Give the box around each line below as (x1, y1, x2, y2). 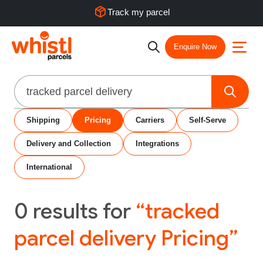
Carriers (136, 116, 164, 124)
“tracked (136, 198, 220, 224)
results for (28, 198, 136, 224)
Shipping (26, 116, 60, 124)
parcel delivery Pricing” (14, 225, 238, 251)
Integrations (136, 139, 179, 148)
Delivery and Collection (26, 139, 111, 148)
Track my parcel (107, 6, 170, 17)
